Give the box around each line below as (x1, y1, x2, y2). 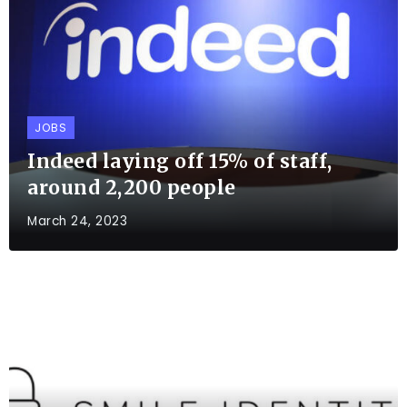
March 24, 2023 (27, 212, 127, 230)
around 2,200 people (27, 175, 236, 200)
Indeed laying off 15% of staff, (27, 149, 333, 174)
